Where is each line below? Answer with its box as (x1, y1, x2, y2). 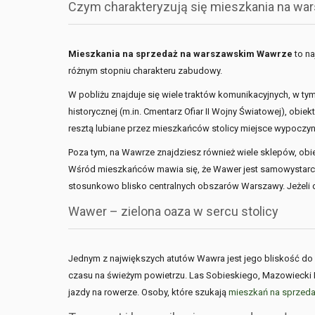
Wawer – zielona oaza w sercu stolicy (68, 204, 278, 219)
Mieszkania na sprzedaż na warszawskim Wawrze (68, 49, 292, 59)
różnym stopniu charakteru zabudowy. (68, 65, 222, 76)
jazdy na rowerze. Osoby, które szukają (68, 287, 229, 297)
